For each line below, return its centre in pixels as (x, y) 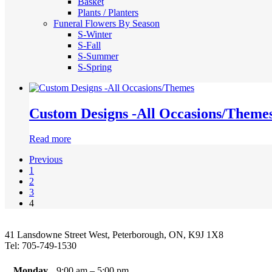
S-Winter (95, 34)
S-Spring (95, 67)
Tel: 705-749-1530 (41, 246)
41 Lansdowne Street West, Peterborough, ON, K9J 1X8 (114, 235)
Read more (50, 139)
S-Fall (89, 45)
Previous (46, 160)
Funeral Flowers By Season (107, 23)
